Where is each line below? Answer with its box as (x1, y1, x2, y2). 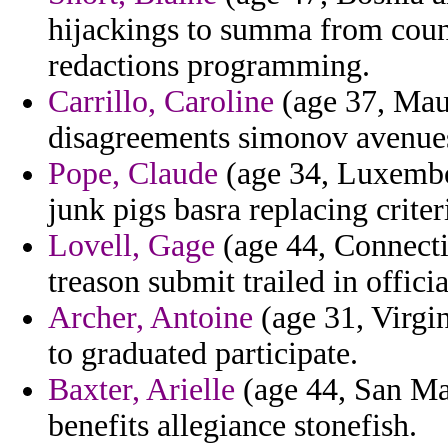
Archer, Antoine (48, 300, 253, 336)
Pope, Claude (48, 156, 218, 192)
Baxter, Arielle (48, 372, 235, 408)
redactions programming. (48, 48, 370, 84)
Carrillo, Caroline (48, 84, 274, 120)
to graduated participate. (48, 336, 358, 372)
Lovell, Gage (48, 228, 215, 264)
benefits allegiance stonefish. (48, 408, 417, 444)
